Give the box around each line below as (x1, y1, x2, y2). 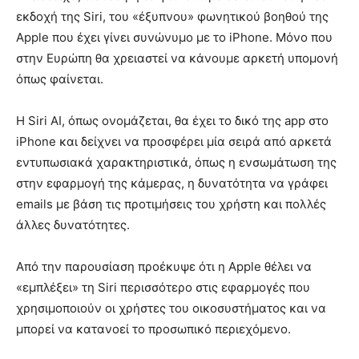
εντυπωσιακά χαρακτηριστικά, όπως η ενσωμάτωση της (16, 154, 337, 170)
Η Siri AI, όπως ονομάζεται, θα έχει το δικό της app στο (16, 112, 329, 128)
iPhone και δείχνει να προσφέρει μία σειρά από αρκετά (16, 133, 332, 149)
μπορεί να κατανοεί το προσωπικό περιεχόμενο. (16, 321, 291, 337)
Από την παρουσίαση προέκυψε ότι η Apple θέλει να (16, 258, 312, 274)
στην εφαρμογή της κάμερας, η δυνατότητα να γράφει (16, 175, 328, 191)
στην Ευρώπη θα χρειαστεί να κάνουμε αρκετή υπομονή (16, 50, 338, 66)
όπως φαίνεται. (16, 71, 103, 87)
